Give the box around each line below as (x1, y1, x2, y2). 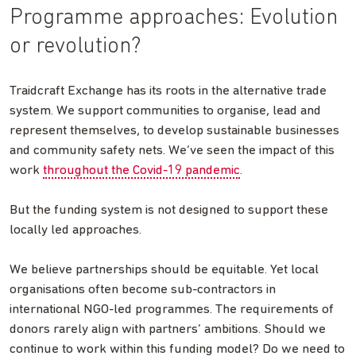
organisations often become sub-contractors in (10, 282, 276, 296)
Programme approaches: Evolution (10, 6, 338, 29)
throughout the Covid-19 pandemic (43, 163, 240, 177)
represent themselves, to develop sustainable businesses (10, 123, 339, 137)
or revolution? (10, 35, 141, 58)
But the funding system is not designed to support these (10, 203, 328, 217)
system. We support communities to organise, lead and (10, 103, 321, 118)
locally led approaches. (10, 222, 141, 237)
